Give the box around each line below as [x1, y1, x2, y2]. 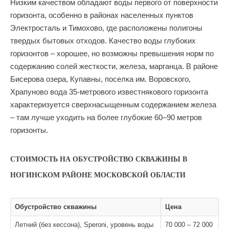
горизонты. [10, 126, 48, 134]
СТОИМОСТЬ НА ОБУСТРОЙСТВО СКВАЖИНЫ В [10, 155, 187, 163]
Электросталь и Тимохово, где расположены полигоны [10, 24, 202, 32]
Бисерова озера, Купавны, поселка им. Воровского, [10, 75, 191, 83]
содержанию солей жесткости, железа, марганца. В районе [10, 62, 218, 71]
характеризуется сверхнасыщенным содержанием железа [10, 100, 216, 109]
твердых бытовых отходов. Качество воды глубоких [10, 36, 196, 45]
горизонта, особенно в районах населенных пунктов [10, 11, 193, 19]
